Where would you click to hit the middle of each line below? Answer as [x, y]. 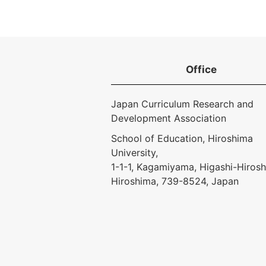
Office [201, 69]
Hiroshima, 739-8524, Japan [175, 181]
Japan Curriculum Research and [182, 104]
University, [134, 153]
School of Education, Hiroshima [182, 138]
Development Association [169, 118]
